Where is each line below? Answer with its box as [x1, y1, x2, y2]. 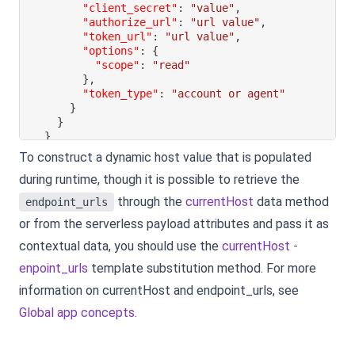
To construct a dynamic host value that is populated [19, 149, 311, 165]
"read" [152, 59, 191, 72]
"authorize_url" [82, 16, 178, 29]
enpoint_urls [19, 260, 88, 276]
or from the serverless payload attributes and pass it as [19, 216, 329, 231]
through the [114, 193, 185, 209]
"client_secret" [82, 2, 178, 15]
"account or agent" [171, 87, 286, 101]
